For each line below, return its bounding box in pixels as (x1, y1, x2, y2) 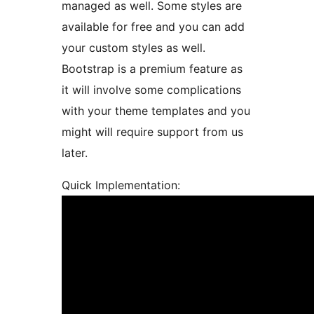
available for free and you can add (62, 20, 245, 34)
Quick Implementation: (62, 178, 180, 193)
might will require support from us (62, 125, 243, 139)
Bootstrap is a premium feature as (62, 62, 243, 76)
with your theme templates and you (62, 104, 250, 118)
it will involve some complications (62, 83, 241, 97)
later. (62, 146, 88, 161)
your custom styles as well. (62, 41, 205, 55)
